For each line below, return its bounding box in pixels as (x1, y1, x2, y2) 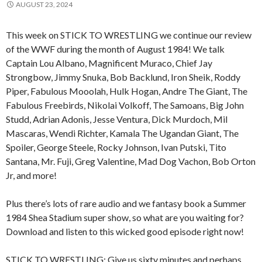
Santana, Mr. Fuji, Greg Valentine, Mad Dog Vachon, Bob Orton (6, 155, 256, 167)
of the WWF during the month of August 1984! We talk (6, 43, 225, 54)
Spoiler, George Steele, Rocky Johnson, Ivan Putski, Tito (6, 141, 226, 153)
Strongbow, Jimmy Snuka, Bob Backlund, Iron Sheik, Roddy (6, 71, 240, 82)
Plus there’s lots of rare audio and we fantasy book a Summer (6, 197, 246, 209)
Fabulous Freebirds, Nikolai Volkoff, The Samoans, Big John (6, 99, 244, 111)
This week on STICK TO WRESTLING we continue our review (6, 29, 251, 40)
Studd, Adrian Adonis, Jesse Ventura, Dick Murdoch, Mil (6, 113, 227, 125)
